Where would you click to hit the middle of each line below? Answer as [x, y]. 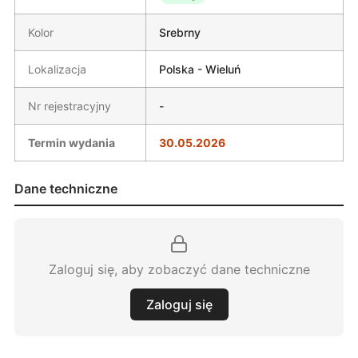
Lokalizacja [57, 69]
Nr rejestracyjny [70, 105]
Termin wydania [72, 142]
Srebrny [180, 32]
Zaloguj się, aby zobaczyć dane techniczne [179, 269]
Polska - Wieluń [200, 69]
